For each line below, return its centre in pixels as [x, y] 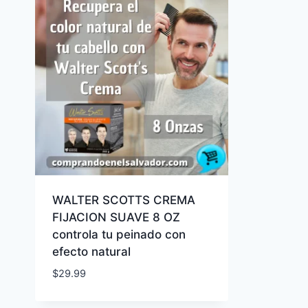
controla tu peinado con [119, 234]
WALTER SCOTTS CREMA [123, 200]
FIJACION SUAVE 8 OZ [116, 217]
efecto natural [91, 251]
